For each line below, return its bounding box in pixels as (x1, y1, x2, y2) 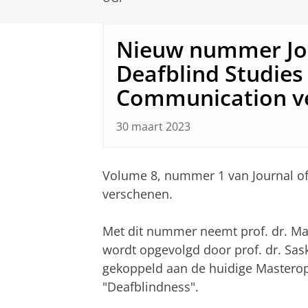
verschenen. (102, 185, 173, 202)
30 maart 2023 (116, 118, 190, 134)
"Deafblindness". (102, 278, 199, 295)
